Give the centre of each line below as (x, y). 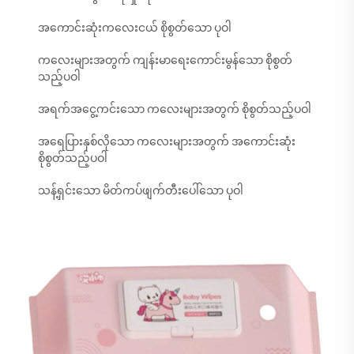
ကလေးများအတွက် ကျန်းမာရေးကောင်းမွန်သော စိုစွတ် (165, 60)
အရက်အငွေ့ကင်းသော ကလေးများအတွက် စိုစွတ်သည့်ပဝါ (175, 109)
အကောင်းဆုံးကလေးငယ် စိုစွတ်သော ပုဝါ (135, 27)
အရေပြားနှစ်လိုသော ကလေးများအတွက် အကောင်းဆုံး (167, 141)
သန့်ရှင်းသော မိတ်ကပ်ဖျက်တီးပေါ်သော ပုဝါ (141, 190)
